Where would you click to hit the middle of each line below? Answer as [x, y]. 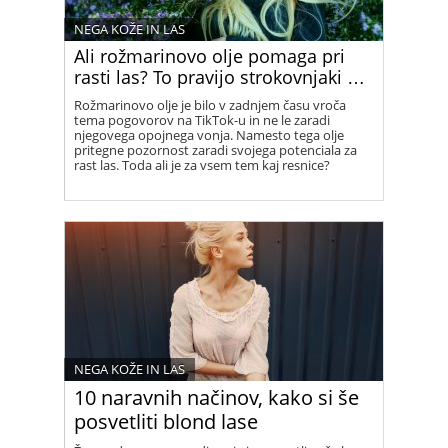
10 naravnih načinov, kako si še [216, 397]
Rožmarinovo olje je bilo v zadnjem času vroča [210, 105]
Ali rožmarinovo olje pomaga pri [209, 56]
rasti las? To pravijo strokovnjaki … [219, 77]
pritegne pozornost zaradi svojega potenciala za [215, 150]
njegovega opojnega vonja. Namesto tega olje [209, 135]
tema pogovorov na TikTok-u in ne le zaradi [202, 120]
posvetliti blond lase [166, 421]
